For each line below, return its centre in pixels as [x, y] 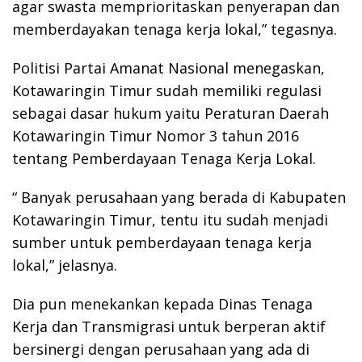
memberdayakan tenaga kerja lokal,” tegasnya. [175, 29]
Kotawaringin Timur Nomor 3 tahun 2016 [156, 135]
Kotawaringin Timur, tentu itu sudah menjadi [170, 219]
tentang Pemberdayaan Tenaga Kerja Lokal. [164, 158]
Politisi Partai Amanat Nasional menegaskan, [168, 67]
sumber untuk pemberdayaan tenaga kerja [162, 242]
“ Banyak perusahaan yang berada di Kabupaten [179, 197]
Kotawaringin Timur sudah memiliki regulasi [167, 90]
